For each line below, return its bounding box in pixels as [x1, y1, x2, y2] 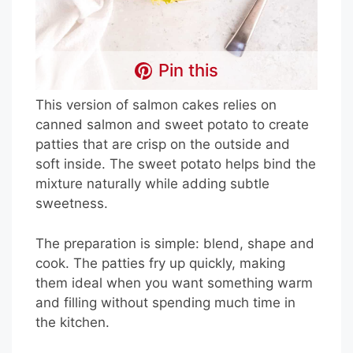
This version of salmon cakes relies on [35, 97, 277, 113]
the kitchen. [35, 314, 110, 330]
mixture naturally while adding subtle [35, 176, 269, 192]
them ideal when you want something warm [35, 274, 313, 291]
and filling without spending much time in [35, 294, 295, 310]
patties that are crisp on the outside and [35, 136, 290, 153]
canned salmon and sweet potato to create [35, 117, 309, 133]
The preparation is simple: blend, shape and [35, 235, 314, 251]
